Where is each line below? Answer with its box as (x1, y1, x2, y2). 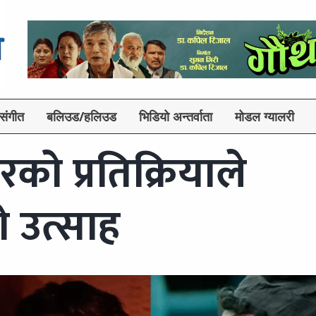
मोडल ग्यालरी (235, 108, 294, 126)
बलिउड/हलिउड (47, 108, 116, 126)
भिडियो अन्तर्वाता (139, 108, 212, 126)
